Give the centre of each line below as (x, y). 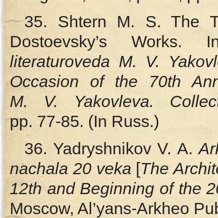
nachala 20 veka (71, 168)
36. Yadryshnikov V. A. (111, 148)
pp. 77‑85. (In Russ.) (84, 121)
